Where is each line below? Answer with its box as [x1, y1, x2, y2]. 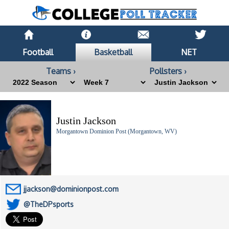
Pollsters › [149, 66, 187, 77]
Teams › [46, 66, 76, 77]
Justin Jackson [56, 115, 116, 127]
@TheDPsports [24, 200, 74, 209]
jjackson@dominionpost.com [24, 185, 119, 194]
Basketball [94, 47, 133, 58]
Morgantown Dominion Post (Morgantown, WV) [56, 128, 177, 135]
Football [22, 47, 53, 58]
